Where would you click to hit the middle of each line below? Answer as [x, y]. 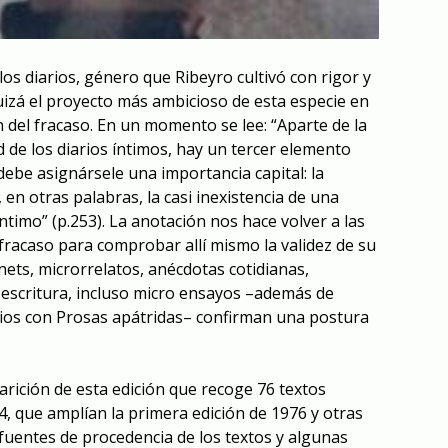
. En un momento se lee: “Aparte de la [228, 124]
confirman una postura [282, 316]
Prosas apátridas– [126, 316]
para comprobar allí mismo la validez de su [217, 244]
